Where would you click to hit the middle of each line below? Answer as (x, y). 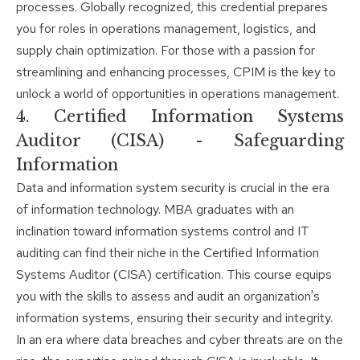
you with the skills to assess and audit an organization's (168, 297)
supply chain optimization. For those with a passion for (166, 51)
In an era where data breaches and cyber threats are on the (180, 340)
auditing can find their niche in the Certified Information (168, 253)
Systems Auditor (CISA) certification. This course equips (174, 275)
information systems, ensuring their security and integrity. (174, 318)
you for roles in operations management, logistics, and (166, 29)
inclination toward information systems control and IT (163, 231)
